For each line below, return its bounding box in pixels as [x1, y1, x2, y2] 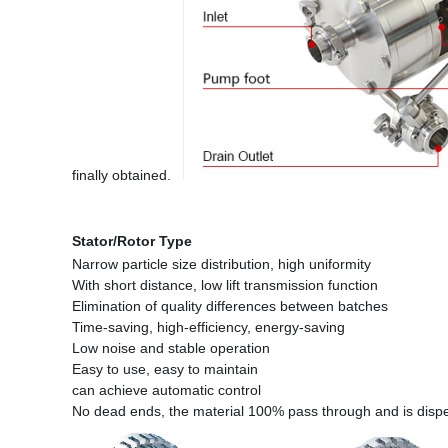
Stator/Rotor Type [72, 233, 192, 249]
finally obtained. [72, 167, 183, 183]
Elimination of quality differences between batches [72, 298, 388, 314]
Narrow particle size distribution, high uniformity [72, 256, 371, 272]
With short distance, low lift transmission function [72, 277, 378, 293]
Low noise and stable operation [72, 340, 270, 356]
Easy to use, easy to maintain [72, 361, 258, 377]
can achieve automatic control [72, 382, 261, 398]
